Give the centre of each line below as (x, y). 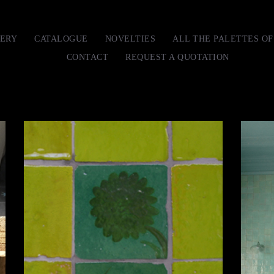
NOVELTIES (130, 39)
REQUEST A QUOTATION (177, 57)
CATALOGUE (61, 39)
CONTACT (87, 57)
